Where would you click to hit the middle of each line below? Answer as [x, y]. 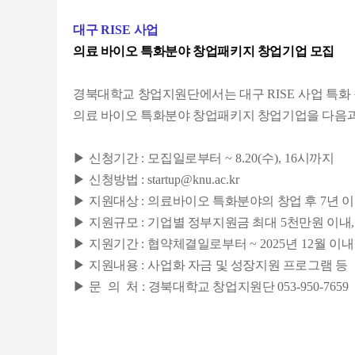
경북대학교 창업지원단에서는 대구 [169, 94]
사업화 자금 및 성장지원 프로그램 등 [248, 265]
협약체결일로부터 [197, 244]
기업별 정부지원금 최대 [212, 222]
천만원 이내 [319, 222]
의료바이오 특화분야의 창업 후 [233, 201]
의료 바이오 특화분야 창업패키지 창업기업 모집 [204, 51]
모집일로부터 [185, 158]
